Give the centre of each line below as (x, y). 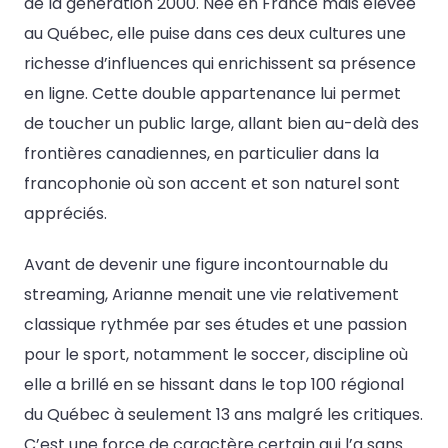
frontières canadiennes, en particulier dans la (201, 153)
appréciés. (65, 213)
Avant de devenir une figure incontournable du (206, 264)
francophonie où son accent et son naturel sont (212, 183)
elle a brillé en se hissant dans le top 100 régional (214, 384)
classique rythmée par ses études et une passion (215, 324)
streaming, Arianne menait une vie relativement (211, 294)
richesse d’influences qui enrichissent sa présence (220, 63)
